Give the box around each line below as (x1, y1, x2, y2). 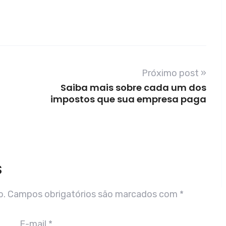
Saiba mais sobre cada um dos (61, 81, 206, 94)
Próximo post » (142, 68, 206, 79)
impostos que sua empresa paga (50, 93, 206, 106)
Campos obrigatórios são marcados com (8, 189, 180, 200)
